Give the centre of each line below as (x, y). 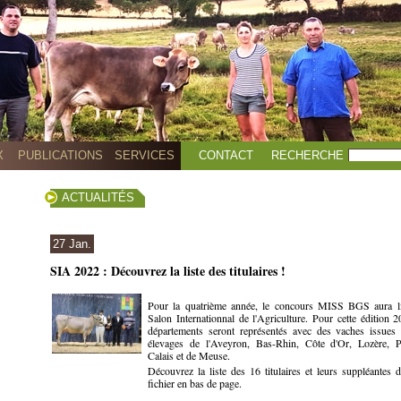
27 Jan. (72, 244)
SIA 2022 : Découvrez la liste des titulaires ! (168, 271)
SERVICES (144, 155)
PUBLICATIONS (60, 155)
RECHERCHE (307, 155)
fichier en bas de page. (196, 383)
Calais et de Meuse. (189, 355)
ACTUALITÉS (98, 197)
